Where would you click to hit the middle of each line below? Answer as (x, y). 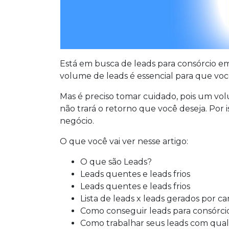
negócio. (77, 121)
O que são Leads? (116, 162)
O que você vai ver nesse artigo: (124, 142)
